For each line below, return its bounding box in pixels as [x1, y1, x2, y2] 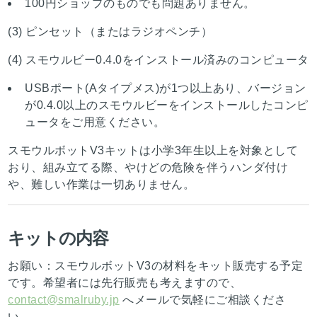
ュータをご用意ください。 [25, 116, 166, 129]
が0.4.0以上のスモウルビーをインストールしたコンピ [25, 99, 309, 112]
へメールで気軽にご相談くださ [119, 294, 287, 306]
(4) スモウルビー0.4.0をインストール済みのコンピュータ [8, 54, 309, 67]
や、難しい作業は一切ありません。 [8, 178, 195, 191]
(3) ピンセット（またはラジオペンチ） [8, 25, 213, 38]
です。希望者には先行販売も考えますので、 [8, 277, 242, 289]
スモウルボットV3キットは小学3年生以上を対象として [8, 144, 299, 157]
